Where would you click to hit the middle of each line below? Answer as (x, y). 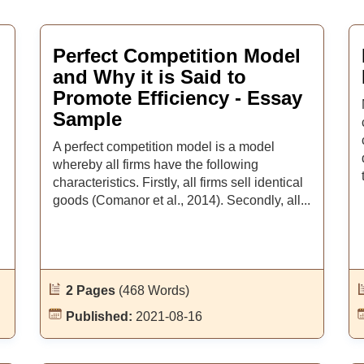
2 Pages (92, 290)
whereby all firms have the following (155, 165)
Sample (87, 119)
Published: (100, 316)
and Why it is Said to (149, 77)
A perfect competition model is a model (163, 147)
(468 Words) (154, 290)
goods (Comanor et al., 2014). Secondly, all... (181, 200)
